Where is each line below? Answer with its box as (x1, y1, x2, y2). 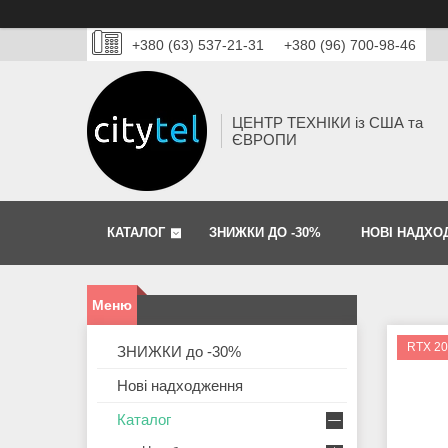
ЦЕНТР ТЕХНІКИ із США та (232, 114, 423, 132)
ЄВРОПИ (232, 131, 297, 149)
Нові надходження (117, 377, 243, 395)
